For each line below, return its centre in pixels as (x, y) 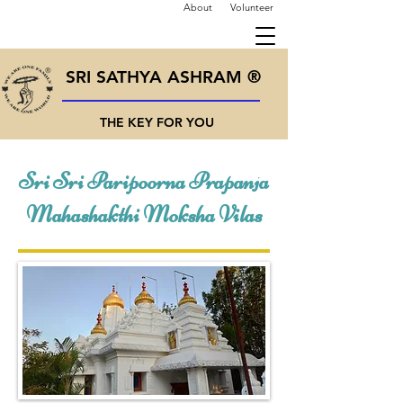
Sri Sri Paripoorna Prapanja (144, 181)
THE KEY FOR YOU (157, 122)
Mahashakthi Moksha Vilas (144, 215)
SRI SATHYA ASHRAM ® (163, 77)
